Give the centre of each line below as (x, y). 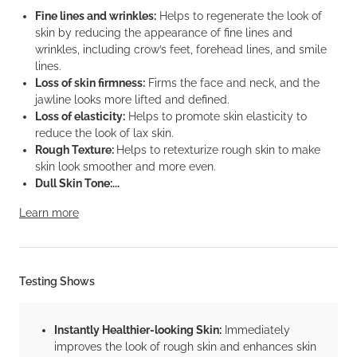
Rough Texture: (76, 150)
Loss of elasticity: (80, 116)
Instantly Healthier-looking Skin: (138, 330)
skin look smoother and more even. (126, 167)
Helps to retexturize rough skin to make (218, 150)
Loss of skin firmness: (90, 83)
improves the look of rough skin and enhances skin (185, 347)
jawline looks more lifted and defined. (132, 100)
